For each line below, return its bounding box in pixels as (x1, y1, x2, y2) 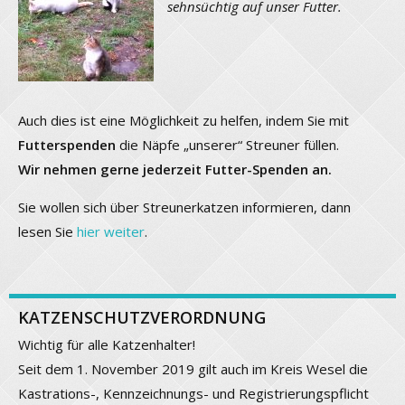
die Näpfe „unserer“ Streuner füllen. (116, 136, 339, 155)
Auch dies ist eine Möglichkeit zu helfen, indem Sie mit (18, 111, 349, 130)
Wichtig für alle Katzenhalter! (18, 335, 195, 354)
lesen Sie (18, 222, 77, 241)
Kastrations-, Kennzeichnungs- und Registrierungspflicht (18, 384, 369, 403)
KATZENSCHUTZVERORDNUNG (18, 306, 266, 329)
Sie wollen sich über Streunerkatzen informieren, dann (18, 198, 351, 217)
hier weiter (77, 222, 145, 241)
